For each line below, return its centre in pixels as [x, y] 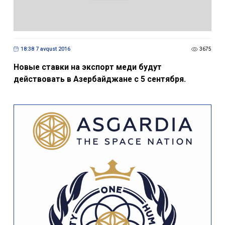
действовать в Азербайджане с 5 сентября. [99, 79]
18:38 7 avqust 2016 [45, 49]
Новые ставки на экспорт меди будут [87, 67]
